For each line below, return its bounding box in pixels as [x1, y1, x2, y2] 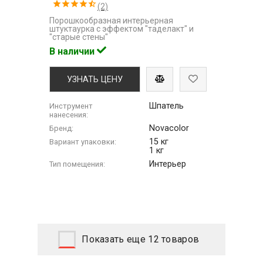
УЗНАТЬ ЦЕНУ [66, 74, 123, 85]
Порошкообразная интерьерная [49, 15, 174, 25]
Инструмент [49, 101, 93, 110]
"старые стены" [49, 32, 109, 42]
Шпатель [149, 100, 184, 111]
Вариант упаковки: [49, 137, 117, 146]
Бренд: [49, 123, 74, 133]
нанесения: [49, 110, 89, 119]
